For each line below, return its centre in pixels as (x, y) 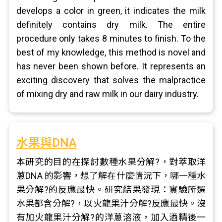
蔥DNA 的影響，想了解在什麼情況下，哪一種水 (111, 176)
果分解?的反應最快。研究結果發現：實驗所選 (111, 190)
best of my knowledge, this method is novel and (111, 52)
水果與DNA (46, 143)
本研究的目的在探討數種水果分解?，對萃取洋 (111, 162)
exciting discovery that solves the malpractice (111, 80)
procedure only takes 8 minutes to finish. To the (111, 38)
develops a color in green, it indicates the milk (111, 11)
